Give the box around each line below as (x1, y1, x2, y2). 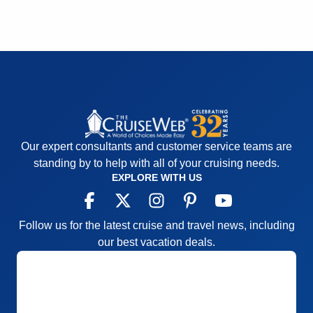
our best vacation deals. (98, 236, 215, 249)
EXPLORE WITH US (111, 172, 202, 184)
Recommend (29, 49, 85, 61)
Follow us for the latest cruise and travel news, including (18, 219, 295, 232)
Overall (29, 36, 60, 48)
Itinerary (29, 12, 65, 24)
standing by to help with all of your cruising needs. (34, 157, 279, 170)
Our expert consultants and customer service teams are (21, 140, 292, 153)
